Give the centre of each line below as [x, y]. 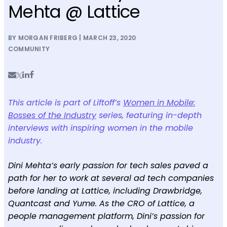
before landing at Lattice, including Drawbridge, [105, 191]
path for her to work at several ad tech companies [111, 178]
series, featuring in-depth [149, 115]
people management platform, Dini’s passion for [106, 216]
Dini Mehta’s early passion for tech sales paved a [108, 165]
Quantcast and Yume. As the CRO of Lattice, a [101, 203]
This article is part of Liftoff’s [66, 102]
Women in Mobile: [159, 102]
